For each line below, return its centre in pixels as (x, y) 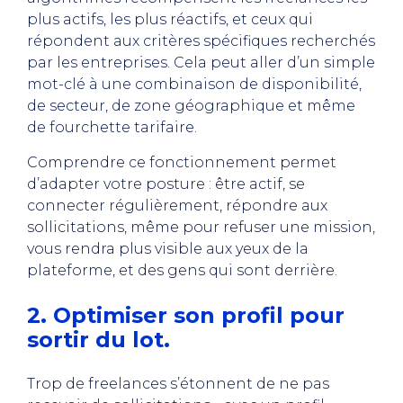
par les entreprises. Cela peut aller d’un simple (201, 63)
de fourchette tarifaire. (114, 127)
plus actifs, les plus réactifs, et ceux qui (170, 19)
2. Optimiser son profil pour (186, 315)
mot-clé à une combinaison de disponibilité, (194, 84)
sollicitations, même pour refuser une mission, (201, 227)
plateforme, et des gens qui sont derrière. (182, 270)
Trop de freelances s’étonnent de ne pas (178, 384)
